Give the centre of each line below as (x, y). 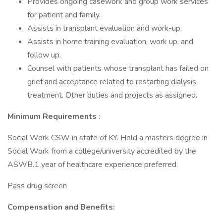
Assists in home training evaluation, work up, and (110, 42)
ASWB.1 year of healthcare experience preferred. (93, 165)
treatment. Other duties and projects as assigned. (112, 95)
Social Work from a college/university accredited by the (102, 151)
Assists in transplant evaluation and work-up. (105, 28)
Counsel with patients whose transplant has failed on (118, 68)
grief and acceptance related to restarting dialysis (112, 82)
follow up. (44, 55)
